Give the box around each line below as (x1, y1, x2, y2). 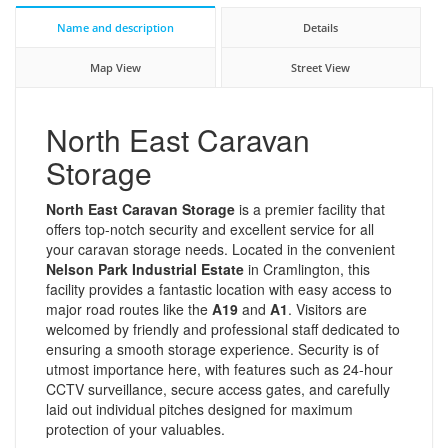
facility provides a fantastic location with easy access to (46, 278, 392, 299)
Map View (89, 59, 141, 75)
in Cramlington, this (244, 258, 370, 279)
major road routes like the (46, 298, 212, 319)
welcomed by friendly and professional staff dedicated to (46, 318, 400, 339)
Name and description (56, 19, 174, 35)
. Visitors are (288, 298, 367, 319)
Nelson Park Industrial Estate (46, 258, 244, 279)
